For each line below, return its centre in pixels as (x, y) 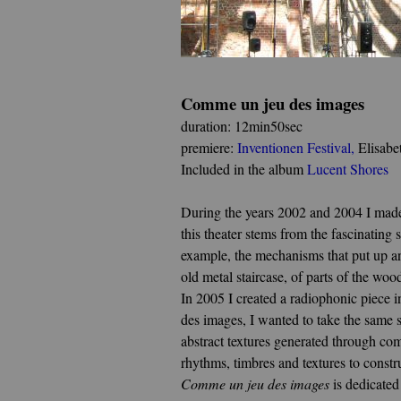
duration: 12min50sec (242, 126)
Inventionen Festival (294, 147)
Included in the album (244, 169)
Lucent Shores (348, 169)
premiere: (209, 147)
